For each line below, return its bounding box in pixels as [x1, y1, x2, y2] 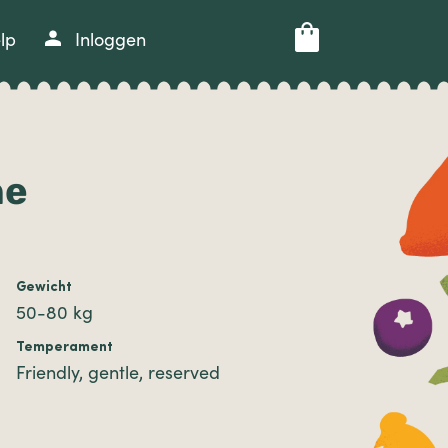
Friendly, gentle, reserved [16, 360, 221, 384]
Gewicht [16, 279, 73, 295]
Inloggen [75, 27, 147, 51]
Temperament [16, 339, 114, 355]
